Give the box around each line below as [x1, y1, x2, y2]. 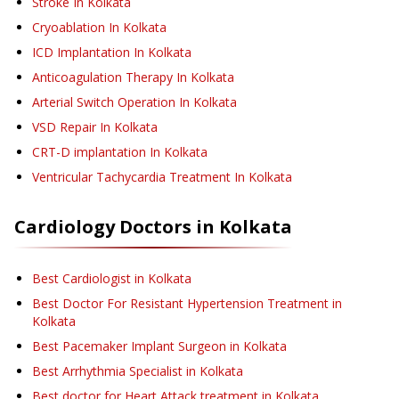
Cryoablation [32, 19, 105, 37]
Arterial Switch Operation [32, 94, 175, 111]
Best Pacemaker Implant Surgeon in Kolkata [32, 338, 287, 355]
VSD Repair [32, 118, 96, 136]
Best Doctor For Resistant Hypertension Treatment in [32, 295, 342, 313]
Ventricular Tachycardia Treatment [32, 168, 231, 186]
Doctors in [115, 215, 219, 240]
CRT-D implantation [32, 143, 146, 161]
